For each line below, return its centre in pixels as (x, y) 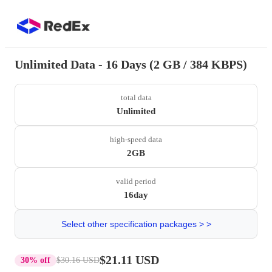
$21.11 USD (129, 260)
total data (136, 97)
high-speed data (136, 139)
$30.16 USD (78, 260)
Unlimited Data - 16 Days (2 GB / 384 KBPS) (131, 64)
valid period (136, 181)
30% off (36, 260)
